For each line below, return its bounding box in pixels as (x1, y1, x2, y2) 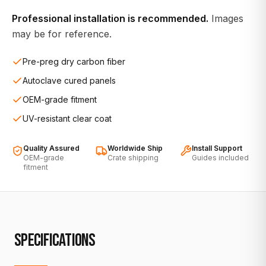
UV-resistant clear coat (23, 113, 112, 123)
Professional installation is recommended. (12, 12, 208, 24)
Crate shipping (107, 153, 159, 162)
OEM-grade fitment (23, 94, 97, 104)
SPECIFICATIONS (14, 229, 96, 251)
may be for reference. (12, 27, 112, 40)
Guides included (191, 153, 249, 162)
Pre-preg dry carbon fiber (23, 56, 125, 66)
